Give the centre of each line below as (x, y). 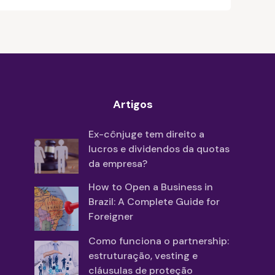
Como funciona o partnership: (159, 241)
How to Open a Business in (151, 187)
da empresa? (118, 164)
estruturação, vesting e (143, 256)
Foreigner (111, 217)
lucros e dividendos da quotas (159, 149)
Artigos (133, 105)
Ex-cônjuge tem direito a (146, 134)
